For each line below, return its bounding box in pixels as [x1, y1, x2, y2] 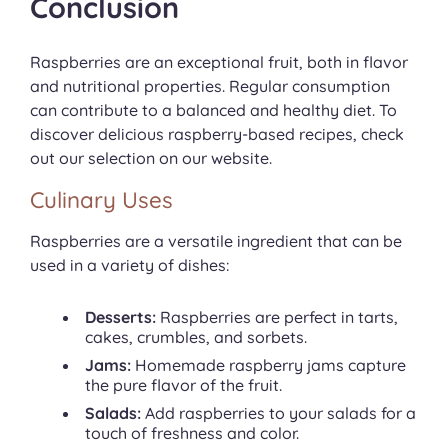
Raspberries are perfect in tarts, [156, 307, 398, 328]
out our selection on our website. [30, 148, 272, 169]
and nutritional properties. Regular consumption [30, 76, 390, 97]
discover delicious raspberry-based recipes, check [30, 124, 404, 145]
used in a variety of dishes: [30, 255, 229, 276]
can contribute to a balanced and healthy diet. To [30, 100, 397, 121]
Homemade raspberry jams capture [131, 355, 406, 376]
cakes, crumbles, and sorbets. [85, 327, 307, 348]
